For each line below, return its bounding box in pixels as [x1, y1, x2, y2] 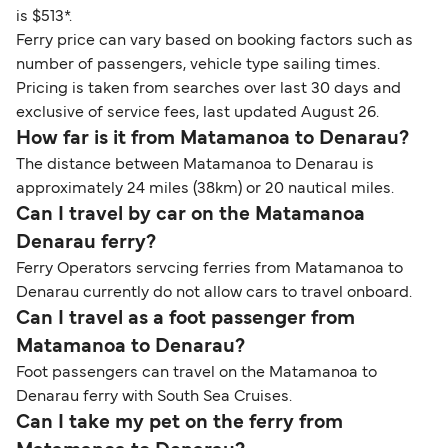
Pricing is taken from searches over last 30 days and [16, 81, 401, 96]
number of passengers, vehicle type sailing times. [16, 57, 380, 72]
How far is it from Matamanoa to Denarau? [16, 129, 409, 148]
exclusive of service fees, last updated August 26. [16, 105, 379, 120]
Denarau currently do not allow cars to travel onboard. [16, 285, 412, 300]
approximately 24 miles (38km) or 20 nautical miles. [16, 181, 394, 196]
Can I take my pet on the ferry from [16, 413, 343, 432]
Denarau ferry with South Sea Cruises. [16, 389, 292, 404]
